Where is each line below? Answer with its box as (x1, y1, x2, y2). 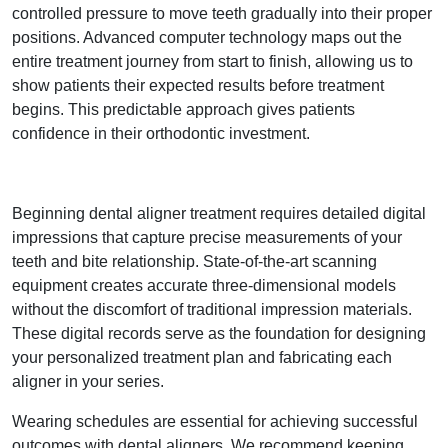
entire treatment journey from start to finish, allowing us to (12, 53, 413, 70)
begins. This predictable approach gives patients (12, 101, 355, 118)
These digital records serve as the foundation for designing (12, 325, 426, 342)
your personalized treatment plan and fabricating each (12, 349, 392, 366)
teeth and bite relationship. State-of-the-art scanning (12, 253, 377, 270)
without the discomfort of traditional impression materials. (12, 301, 412, 318)
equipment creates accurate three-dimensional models (12, 277, 396, 294)
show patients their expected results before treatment (12, 77, 384, 94)
